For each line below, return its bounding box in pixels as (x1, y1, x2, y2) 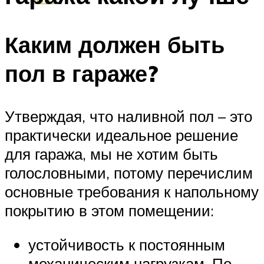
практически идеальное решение (5, 126, 238, 145)
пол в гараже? (5, 59, 158, 88)
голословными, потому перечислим (5, 163, 253, 183)
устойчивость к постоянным (28, 235, 225, 254)
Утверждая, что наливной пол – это (5, 107, 252, 126)
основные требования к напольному (5, 182, 259, 202)
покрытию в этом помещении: (5, 201, 214, 220)
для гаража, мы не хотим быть (5, 144, 218, 164)
